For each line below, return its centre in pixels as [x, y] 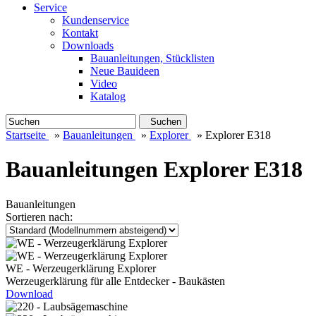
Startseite [26, 135]
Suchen [163, 122]
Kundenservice [96, 20]
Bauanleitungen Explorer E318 [154, 170]
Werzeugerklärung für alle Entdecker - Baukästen [115, 281]
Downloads [88, 45]
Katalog [108, 96]
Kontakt [80, 33]
